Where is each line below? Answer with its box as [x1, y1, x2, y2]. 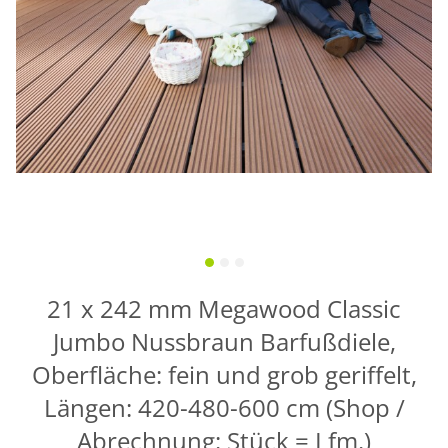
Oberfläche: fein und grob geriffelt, [31, 358, 417, 392]
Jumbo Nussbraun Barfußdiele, [52, 325, 396, 359]
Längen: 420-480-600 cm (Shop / [43, 391, 405, 425]
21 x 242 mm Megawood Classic [47, 292, 401, 326]
